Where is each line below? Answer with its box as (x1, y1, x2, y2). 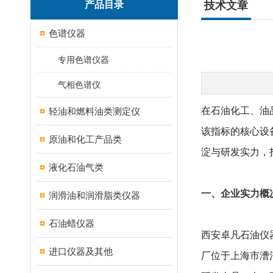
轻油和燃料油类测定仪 (49, 106, 140, 116)
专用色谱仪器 (58, 55, 109, 65)
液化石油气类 (49, 162, 104, 172)
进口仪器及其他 (49, 246, 113, 257)
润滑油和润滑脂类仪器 (49, 190, 140, 200)
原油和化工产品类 (49, 134, 122, 144)
